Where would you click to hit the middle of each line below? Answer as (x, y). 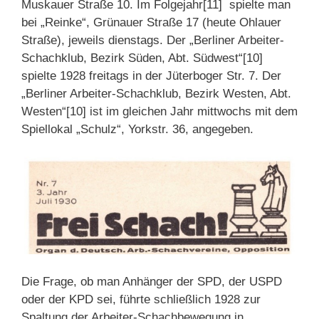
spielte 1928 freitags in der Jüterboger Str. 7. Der (151, 76)
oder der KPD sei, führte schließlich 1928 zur (141, 299)
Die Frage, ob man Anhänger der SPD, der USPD (152, 281)
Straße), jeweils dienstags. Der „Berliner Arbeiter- (153, 41)
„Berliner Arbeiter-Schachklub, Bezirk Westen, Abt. (156, 94)
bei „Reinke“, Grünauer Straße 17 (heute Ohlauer (151, 23)
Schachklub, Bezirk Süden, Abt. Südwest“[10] (142, 58)
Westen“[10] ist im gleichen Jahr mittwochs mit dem (159, 112)
